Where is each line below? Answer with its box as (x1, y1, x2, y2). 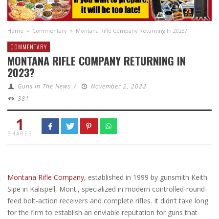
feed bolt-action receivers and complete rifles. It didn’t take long (7, 196, 208, 205)
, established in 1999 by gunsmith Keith (84, 172, 207, 182)
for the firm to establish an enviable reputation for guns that (7, 207, 197, 217)
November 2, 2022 (90, 82, 147, 90)
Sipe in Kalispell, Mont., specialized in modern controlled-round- (7, 184, 207, 194)
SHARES (7, 130, 32, 137)
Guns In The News (17, 82, 70, 90)
